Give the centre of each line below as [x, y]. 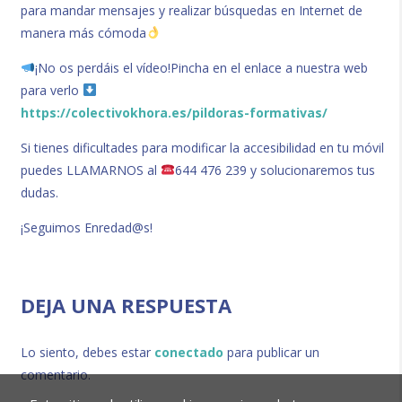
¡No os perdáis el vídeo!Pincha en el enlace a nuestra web [201, 67]
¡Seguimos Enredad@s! [87, 227]
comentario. [56, 374]
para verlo [52, 90]
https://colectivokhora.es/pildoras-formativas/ [175, 112]
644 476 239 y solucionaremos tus [275, 170]
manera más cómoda [84, 32]
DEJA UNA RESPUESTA [127, 305]
